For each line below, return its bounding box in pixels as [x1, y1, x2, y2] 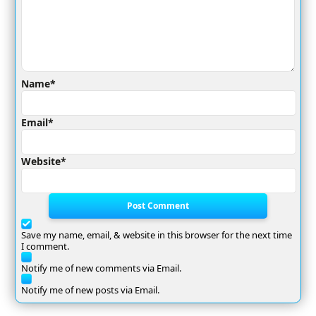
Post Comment [126, 200, 189, 212]
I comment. [21, 239, 69, 253]
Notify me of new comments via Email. [21, 261, 181, 274]
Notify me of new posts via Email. [21, 283, 159, 296]
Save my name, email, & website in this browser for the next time [21, 228, 292, 241]
